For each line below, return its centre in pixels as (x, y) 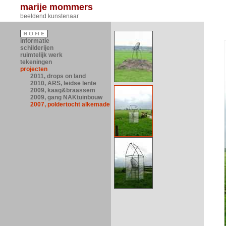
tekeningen (36, 62)
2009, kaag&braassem (63, 90)
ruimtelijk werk (41, 55)
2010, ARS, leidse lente (63, 83)
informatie (35, 41)
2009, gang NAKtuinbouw (66, 97)
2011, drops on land (58, 76)
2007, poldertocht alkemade (70, 104)
